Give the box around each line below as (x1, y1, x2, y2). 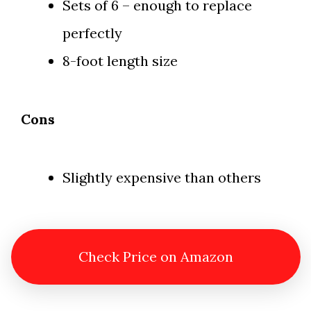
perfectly (62, 24, 122, 42)
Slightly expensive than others (62, 169, 261, 187)
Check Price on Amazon (78, 248, 233, 266)
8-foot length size (62, 52, 178, 70)
